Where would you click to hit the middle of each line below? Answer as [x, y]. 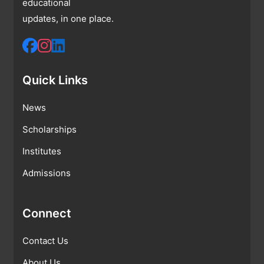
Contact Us [45, 240]
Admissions [47, 173]
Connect [47, 213]
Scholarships [49, 129]
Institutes [42, 151]
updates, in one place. [68, 18]
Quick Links [55, 80]
